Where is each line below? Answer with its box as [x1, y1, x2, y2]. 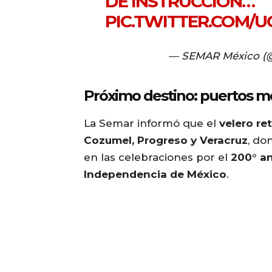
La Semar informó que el [84, 117, 219, 129]
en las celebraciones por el [84, 151, 231, 163]
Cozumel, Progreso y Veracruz [84, 134, 248, 146]
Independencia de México [84, 168, 226, 180]
